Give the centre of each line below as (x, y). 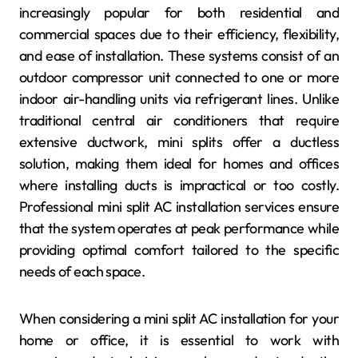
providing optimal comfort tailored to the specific (179, 249)
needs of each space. (82, 271)
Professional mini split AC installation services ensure (179, 206)
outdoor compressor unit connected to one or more (179, 77)
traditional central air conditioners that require (179, 120)
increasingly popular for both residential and (179, 12)
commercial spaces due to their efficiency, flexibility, (179, 34)
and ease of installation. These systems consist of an (179, 55)
